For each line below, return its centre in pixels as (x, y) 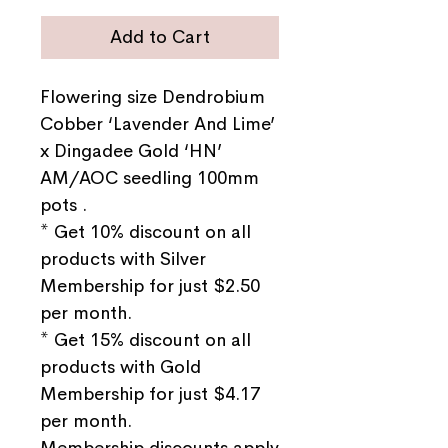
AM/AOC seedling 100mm (149, 177)
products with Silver (123, 258)
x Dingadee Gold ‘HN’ (131, 150)
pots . (63, 204)
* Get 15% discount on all (145, 339)
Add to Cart (160, 36)
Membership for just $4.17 (150, 393)
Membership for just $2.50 (150, 285)
